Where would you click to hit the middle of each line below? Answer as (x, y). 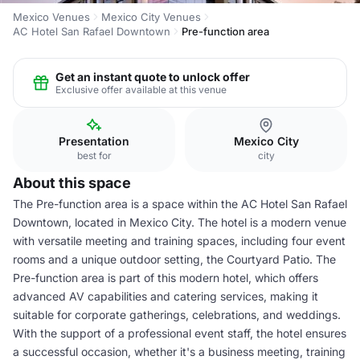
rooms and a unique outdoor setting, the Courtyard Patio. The (174, 259)
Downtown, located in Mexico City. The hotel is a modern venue (180, 222)
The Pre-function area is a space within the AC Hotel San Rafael (180, 204)
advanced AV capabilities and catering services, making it (166, 296)
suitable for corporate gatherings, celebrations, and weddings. (177, 315)
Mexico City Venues (151, 17)
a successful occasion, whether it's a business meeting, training (179, 352)
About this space (72, 183)
